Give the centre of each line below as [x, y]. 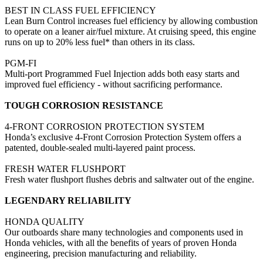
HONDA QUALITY [45, 221]
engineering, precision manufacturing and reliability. [101, 253]
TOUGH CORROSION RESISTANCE [84, 105]
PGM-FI [21, 63]
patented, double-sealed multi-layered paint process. [100, 147]
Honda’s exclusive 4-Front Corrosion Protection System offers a [123, 137]
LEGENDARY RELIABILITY [68, 200]
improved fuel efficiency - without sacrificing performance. [114, 84]
